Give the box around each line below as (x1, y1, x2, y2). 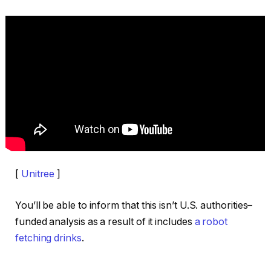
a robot (194, 216, 228, 227)
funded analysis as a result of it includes (15, 216, 195, 227)
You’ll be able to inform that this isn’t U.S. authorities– (15, 200, 253, 211)
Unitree (21, 168, 55, 180)
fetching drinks (15, 232, 82, 244)
